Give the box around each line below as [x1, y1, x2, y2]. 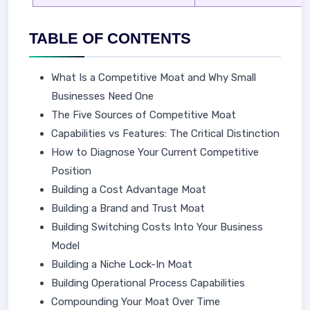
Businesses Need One [51, 90, 154, 102]
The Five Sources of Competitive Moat [51, 109, 236, 121]
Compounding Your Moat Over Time [51, 295, 220, 308]
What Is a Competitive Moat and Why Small [51, 71, 256, 84]
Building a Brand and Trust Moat [51, 202, 205, 215]
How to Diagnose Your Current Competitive [51, 146, 259, 158]
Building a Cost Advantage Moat [51, 183, 206, 196]
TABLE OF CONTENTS [29, 30, 191, 47]
